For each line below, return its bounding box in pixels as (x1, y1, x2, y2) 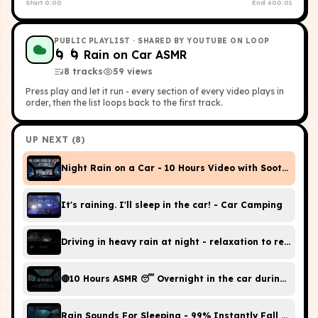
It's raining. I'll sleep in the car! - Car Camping (61, 199, 283, 210)
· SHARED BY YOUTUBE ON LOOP (130, 35, 270, 45)
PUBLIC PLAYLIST (54, 35, 131, 45)
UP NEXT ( (26, 133, 76, 145)
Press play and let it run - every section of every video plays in (26, 85, 284, 97)
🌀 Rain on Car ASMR (69, 47, 187, 62)
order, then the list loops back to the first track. (26, 97, 223, 108)
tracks (72, 65, 103, 77)
